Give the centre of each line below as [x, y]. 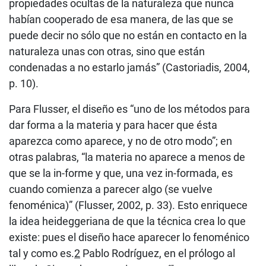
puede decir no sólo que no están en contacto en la [128, 35]
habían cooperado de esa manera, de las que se [121, 19]
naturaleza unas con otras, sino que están [107, 51]
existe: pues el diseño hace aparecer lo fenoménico [129, 237]
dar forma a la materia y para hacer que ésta [113, 125]
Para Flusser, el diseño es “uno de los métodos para [129, 109]
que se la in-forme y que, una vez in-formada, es [121, 173]
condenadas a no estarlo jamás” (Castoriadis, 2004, [129, 67]
